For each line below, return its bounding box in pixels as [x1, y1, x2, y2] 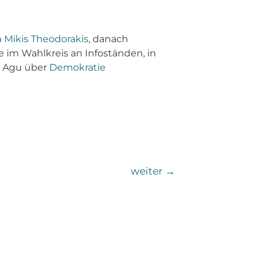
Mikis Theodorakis [4, 33, 88, 45]
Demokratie [49, 62, 106, 74]
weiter [131, 164, 166, 177]
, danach [88, 33, 128, 45]
